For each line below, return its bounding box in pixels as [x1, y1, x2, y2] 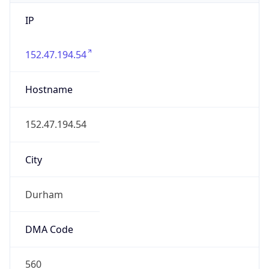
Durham [25, 187, 63, 201]
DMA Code [25, 223, 73, 237]
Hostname [25, 83, 73, 97]
